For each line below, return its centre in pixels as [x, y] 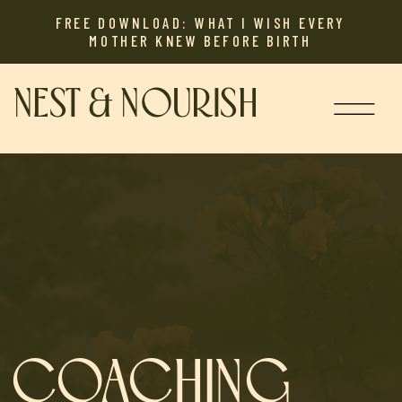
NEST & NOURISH [136, 105]
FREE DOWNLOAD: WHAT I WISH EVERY [200, 22]
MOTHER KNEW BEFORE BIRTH [200, 40]
